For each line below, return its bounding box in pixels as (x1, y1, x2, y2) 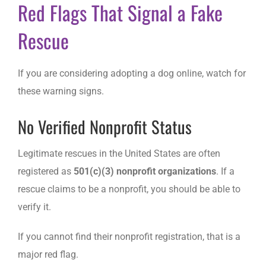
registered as (18, 165, 74, 177)
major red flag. (18, 248, 78, 260)
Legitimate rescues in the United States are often (18, 147, 220, 159)
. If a (216, 165, 235, 177)
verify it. (18, 201, 51, 213)
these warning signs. (18, 85, 104, 97)
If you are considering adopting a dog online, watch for (18, 67, 246, 79)
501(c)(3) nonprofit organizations (74, 165, 216, 177)
